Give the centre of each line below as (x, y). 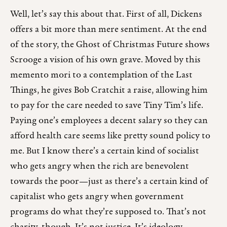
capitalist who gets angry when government (97, 197)
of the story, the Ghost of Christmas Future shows (110, 45)
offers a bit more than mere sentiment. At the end (108, 30)
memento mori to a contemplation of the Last (101, 75)
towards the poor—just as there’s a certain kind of (109, 182)
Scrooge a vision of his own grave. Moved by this (105, 60)
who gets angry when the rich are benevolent (100, 167)
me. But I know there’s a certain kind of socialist (105, 152)
